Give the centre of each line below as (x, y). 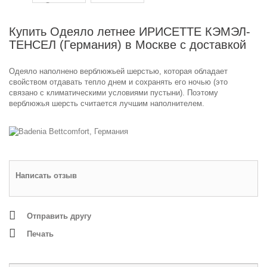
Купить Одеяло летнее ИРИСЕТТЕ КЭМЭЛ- (130, 32)
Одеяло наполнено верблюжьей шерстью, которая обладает (118, 72)
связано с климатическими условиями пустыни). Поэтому (114, 93)
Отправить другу (59, 216)
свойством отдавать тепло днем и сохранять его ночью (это (118, 82)
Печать (40, 234)
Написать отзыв (46, 175)
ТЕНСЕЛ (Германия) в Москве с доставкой (128, 45)
